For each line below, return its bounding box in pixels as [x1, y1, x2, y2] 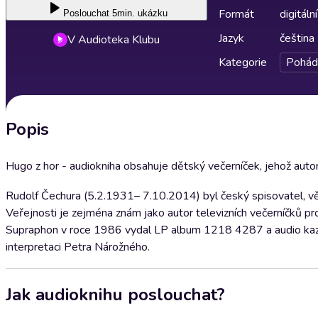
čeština [280, 31, 314, 46]
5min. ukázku [111, 8, 168, 18]
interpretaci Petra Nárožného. [6, 239, 150, 255]
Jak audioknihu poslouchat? [6, 283, 225, 306]
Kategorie [219, 55, 267, 70]
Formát [219, 6, 254, 22]
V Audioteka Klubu [67, 32, 160, 48]
